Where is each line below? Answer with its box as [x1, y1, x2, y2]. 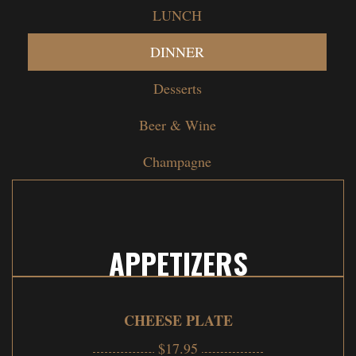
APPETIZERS [108, 241, 248, 284]
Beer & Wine [138, 114, 216, 134]
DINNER [150, 41, 204, 61]
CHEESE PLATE [123, 309, 233, 331]
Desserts [153, 78, 202, 98]
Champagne [143, 151, 211, 171]
